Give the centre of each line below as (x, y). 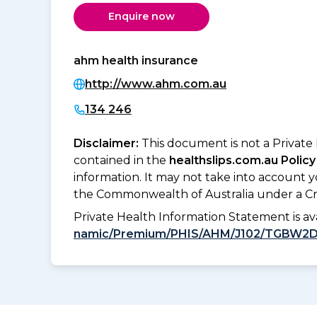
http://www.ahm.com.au (156, 83)
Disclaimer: (108, 143)
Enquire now (142, 17)
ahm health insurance (136, 60)
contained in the (121, 160)
